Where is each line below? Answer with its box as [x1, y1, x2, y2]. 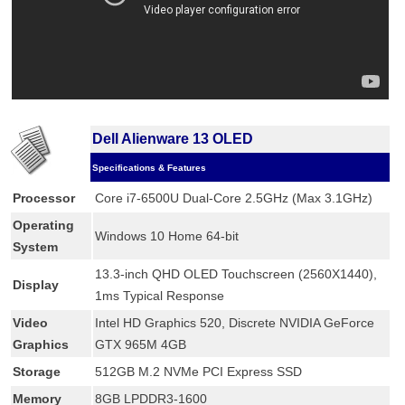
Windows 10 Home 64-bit [95, 229, 239, 244]
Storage [13, 364, 61, 380]
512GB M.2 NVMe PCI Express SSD [95, 364, 302, 380]
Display [13, 278, 59, 293]
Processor [13, 191, 75, 206]
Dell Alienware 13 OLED [92, 131, 253, 147]
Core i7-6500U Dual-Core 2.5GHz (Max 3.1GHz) [95, 191, 372, 206]
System [13, 240, 58, 255]
